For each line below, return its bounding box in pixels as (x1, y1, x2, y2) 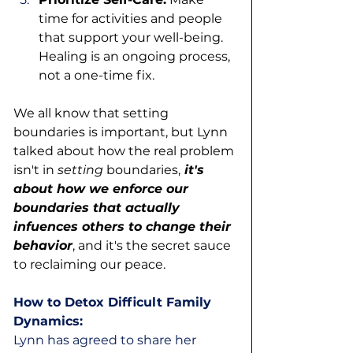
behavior (13, 238, 72, 254)
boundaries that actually (13, 200, 184, 216)
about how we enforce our (13, 181, 192, 197)
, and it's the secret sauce (72, 238, 234, 254)
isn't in (13, 162, 58, 178)
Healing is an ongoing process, (39, 49, 233, 65)
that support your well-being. (39, 30, 226, 46)
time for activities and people (39, 11, 225, 27)
